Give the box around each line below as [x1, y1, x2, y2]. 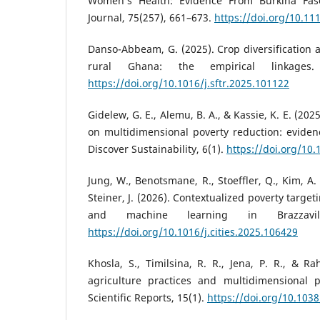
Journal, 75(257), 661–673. [88, 10, 214, 24]
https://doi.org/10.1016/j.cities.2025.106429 [88, 225, 298, 239]
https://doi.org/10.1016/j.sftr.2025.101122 [88, 76, 289, 90]
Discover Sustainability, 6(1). [88, 142, 226, 156]
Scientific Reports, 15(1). [88, 291, 207, 305]
